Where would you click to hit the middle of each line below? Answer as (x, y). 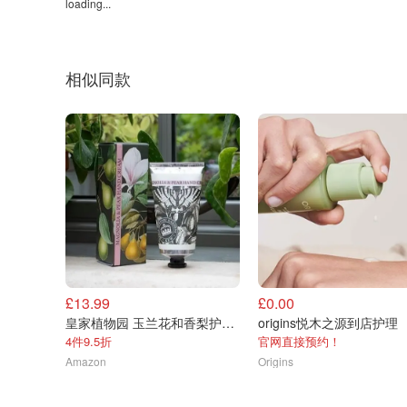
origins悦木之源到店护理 (328, 323)
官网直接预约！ (299, 341)
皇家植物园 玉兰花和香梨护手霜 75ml (228, 323)
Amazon (86, 361)
